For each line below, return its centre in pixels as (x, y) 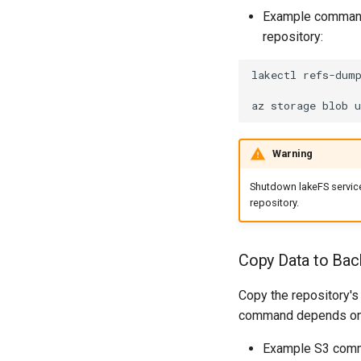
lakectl (274, 75)
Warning (292, 154)
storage (293, 106)
